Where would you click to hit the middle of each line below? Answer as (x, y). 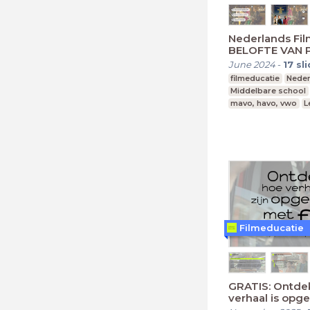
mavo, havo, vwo (264, 103)
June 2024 (252, 64)
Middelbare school (268, 90)
